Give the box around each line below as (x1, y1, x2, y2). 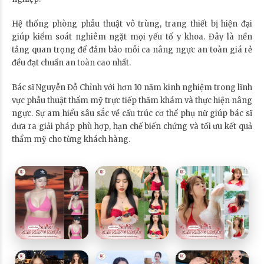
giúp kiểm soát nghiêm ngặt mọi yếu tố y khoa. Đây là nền (12, 31, 252, 42)
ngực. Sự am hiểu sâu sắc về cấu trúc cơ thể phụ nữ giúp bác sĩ (12, 108, 252, 118)
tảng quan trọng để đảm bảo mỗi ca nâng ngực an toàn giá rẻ (12, 44, 252, 55)
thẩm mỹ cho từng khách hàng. (12, 134, 130, 144)
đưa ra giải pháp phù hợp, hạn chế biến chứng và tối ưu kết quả (12, 121, 252, 131)
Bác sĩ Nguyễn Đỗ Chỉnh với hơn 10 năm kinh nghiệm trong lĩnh (12, 82, 252, 93)
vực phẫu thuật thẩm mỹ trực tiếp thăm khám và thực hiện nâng (12, 95, 252, 105)
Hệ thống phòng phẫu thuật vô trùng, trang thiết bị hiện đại (12, 18, 252, 29)
